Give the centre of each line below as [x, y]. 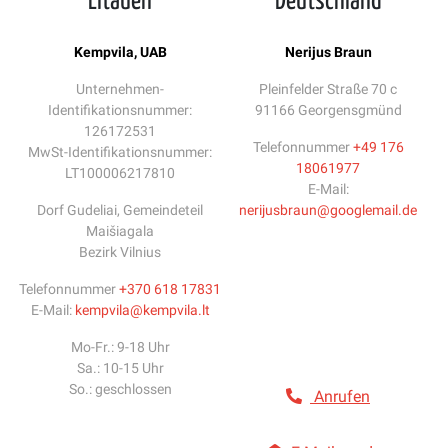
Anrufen [340, 396]
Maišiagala [120, 231]
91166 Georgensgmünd [328, 110]
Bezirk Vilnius [120, 252]
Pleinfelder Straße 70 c [328, 89]
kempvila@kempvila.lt [142, 310]
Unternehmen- [120, 89]
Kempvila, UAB [120, 52]
